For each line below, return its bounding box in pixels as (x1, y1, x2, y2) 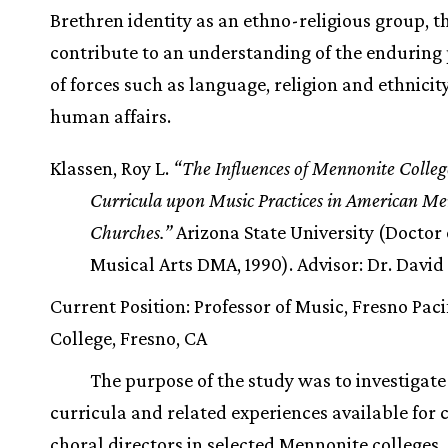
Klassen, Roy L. (50, 157, 173, 179)
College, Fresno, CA (50, 327, 207, 349)
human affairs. (50, 105, 171, 127)
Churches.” (90, 221, 172, 243)
